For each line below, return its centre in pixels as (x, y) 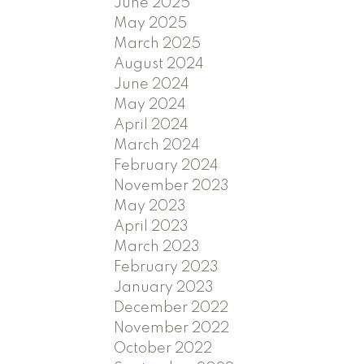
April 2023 (152, 226)
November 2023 (172, 186)
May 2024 (150, 104)
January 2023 (164, 287)
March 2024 (157, 145)
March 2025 (158, 43)
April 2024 (152, 125)
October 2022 (163, 348)
